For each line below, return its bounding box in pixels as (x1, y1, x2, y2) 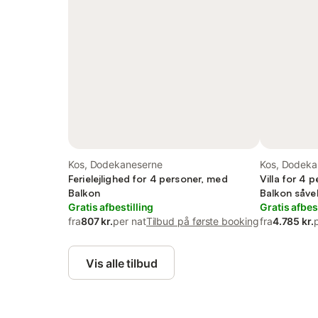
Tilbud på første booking (146, 215, 259, 227)
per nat (113, 215, 146, 227)
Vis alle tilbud (86, 256, 158, 270)
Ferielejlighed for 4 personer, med (68, 172, 228, 185)
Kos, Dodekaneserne (68, 158, 163, 170)
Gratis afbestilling (68, 201, 154, 213)
